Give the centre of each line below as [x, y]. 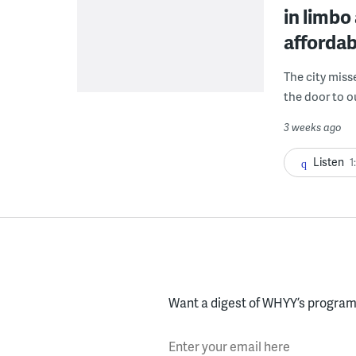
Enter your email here [229, 337]
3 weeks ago [313, 128]
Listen [329, 162]
